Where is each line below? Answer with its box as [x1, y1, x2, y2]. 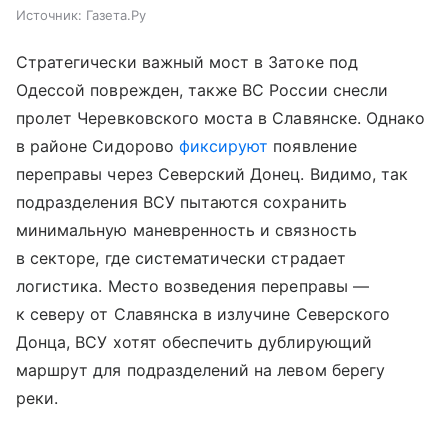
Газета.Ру [86, 6, 146, 23]
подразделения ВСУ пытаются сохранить [16, 191, 347, 212]
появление [268, 135, 357, 156]
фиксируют [178, 135, 269, 156]
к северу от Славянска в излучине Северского [16, 303, 391, 324]
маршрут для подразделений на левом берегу [16, 359, 385, 380]
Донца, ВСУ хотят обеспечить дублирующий [16, 331, 372, 352]
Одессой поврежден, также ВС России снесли [16, 79, 388, 100]
